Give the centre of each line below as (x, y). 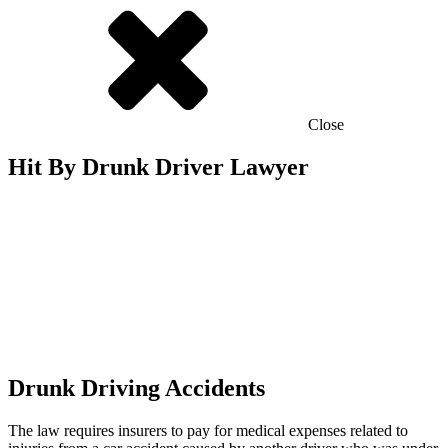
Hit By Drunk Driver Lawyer (158, 166)
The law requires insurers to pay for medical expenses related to (208, 430)
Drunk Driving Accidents (136, 387)
